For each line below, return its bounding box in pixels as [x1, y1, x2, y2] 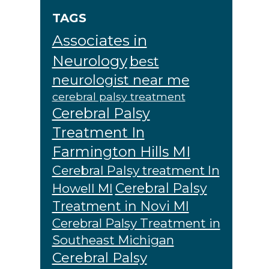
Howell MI [52, 181, 113, 196]
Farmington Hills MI [52, 143, 190, 161]
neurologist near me [52, 71, 190, 89]
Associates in [52, 31, 147, 50]
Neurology [52, 52, 127, 70]
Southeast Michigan [52, 232, 174, 248]
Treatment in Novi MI [52, 198, 189, 214]
